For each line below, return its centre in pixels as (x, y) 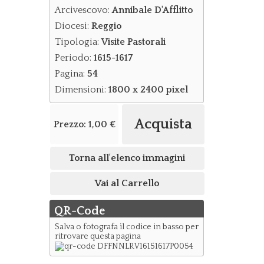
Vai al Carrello (127, 183)
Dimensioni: (81, 90)
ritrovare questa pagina (98, 236)
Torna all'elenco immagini (127, 158)
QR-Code (79, 211)
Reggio (106, 26)
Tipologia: (78, 42)
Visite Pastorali (133, 42)
